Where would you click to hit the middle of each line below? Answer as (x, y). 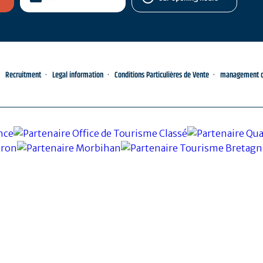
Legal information (78, 75)
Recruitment (23, 75)
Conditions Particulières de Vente (162, 75)
